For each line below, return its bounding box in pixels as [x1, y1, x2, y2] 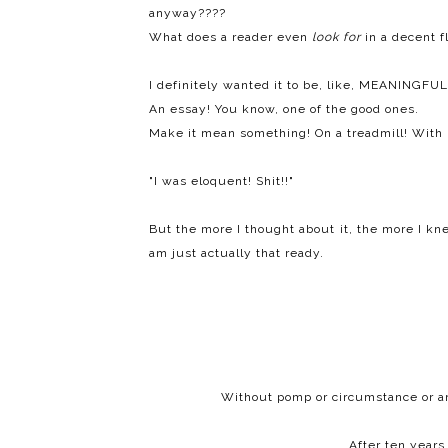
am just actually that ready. [149, 246, 324, 261]
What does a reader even [149, 30, 312, 45]
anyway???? [149, 6, 226, 21]
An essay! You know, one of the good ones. [149, 102, 419, 117]
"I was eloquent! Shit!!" [149, 174, 294, 189]
